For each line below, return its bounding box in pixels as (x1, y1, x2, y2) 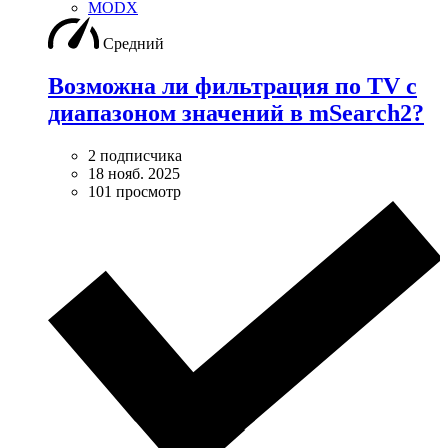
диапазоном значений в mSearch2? (48, 99, 424, 126)
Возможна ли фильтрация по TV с (48, 72, 417, 99)
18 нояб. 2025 (88, 164, 180, 182)
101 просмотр (88, 182, 181, 200)
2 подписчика (88, 146, 182, 164)
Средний (103, 34, 164, 52)
